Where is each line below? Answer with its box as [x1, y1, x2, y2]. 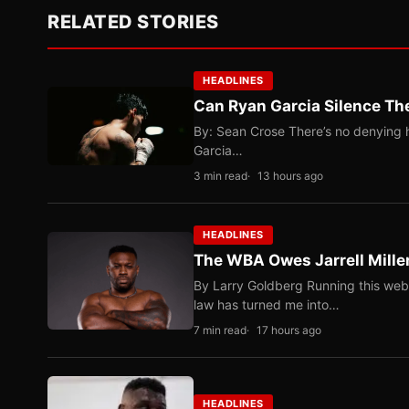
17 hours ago [257, 323, 321, 337]
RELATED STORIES [47, 11, 219, 33]
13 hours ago [257, 169, 323, 183]
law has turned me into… [194, 297, 340, 312]
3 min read [194, 169, 247, 183]
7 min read [194, 323, 246, 337]
